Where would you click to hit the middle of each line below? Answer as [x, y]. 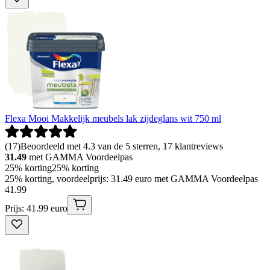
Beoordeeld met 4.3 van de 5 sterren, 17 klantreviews [122, 146]
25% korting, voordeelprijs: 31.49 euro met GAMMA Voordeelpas [131, 179]
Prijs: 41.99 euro [36, 209]
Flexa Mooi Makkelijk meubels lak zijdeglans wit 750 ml [113, 119]
